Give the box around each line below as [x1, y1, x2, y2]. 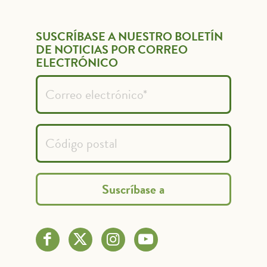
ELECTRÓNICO [35, 53, 118, 72]
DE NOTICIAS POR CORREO [35, 40, 188, 58]
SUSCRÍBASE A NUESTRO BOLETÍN [35, 27, 223, 45]
